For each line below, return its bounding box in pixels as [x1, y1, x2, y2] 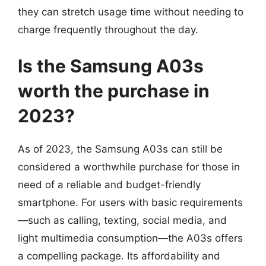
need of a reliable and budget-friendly [18, 179, 201, 191]
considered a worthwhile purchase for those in [18, 161, 240, 173]
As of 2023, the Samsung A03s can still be [18, 143, 223, 155]
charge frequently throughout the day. [18, 23, 198, 36]
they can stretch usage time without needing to [18, 5, 243, 18]
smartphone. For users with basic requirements [18, 197, 243, 208]
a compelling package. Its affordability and [18, 250, 220, 262]
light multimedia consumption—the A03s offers [18, 232, 243, 244]
